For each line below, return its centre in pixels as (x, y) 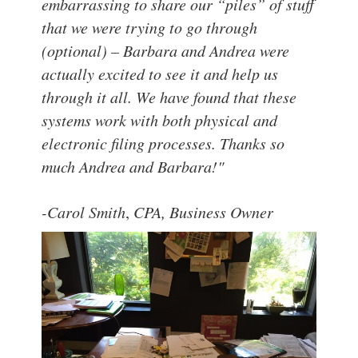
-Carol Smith (84, 212)
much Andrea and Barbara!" (133, 166)
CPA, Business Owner (204, 212)
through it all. (89, 97)
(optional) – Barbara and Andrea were (166, 50)
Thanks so (253, 143)
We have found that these (217, 97)
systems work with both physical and (160, 120)
